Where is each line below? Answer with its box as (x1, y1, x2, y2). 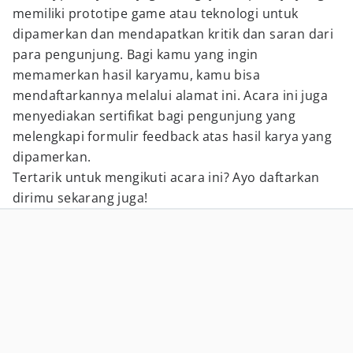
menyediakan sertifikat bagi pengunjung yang (13, 107, 296, 124)
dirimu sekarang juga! (13, 189, 148, 206)
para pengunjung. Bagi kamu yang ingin (13, 46, 258, 63)
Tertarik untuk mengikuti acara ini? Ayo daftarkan (13, 169, 320, 186)
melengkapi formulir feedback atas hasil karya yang (13, 128, 332, 145)
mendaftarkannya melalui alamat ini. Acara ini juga (13, 87, 328, 104)
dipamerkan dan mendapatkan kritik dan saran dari (13, 25, 334, 43)
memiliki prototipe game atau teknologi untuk (13, 5, 299, 22)
